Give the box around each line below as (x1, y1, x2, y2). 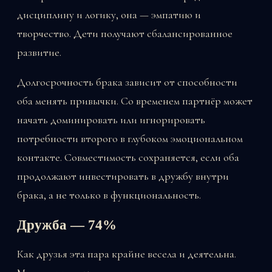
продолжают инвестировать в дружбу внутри (17, 169, 229, 183)
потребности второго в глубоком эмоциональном (17, 131, 243, 145)
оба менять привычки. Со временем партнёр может (17, 93, 253, 107)
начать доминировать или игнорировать (17, 112, 205, 126)
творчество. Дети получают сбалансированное (17, 26, 233, 40)
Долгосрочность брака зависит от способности (17, 75, 237, 89)
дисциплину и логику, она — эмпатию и (17, 7, 201, 21)
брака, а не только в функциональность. (17, 188, 201, 202)
